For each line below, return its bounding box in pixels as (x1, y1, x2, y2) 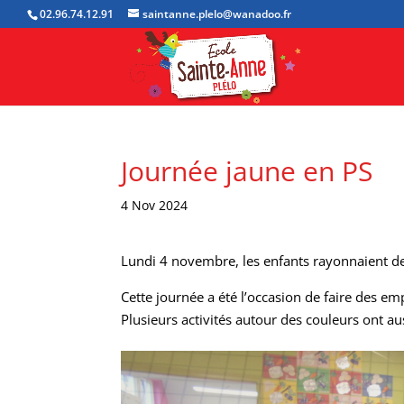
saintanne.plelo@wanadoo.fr (142, 6, 291, 22)
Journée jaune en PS (121, 152, 373, 189)
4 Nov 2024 (121, 197, 188, 214)
